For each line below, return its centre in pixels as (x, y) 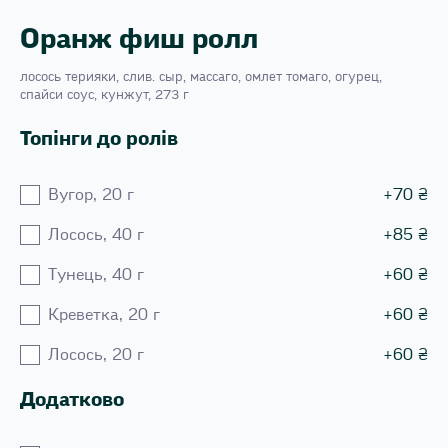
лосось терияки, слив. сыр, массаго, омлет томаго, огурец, (201, 76)
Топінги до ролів (99, 139)
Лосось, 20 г (96, 354)
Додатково (72, 400)
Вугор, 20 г (91, 194)
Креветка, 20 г (104, 314)
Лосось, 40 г (96, 234)
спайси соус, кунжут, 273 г (104, 94)
